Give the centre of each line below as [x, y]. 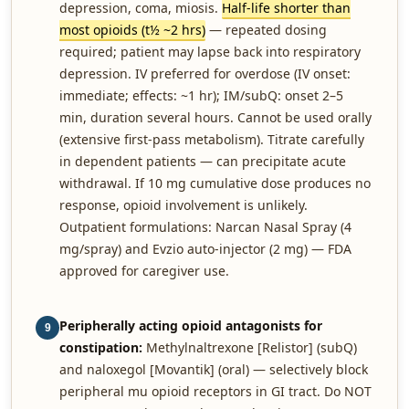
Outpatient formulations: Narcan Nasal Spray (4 [205, 227]
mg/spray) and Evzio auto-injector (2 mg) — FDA [205, 249]
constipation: [101, 347]
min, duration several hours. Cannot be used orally [215, 117]
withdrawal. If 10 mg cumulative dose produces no [215, 183]
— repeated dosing [266, 30]
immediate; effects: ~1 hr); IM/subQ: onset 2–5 [201, 95]
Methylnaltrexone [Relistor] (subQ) [250, 347]
